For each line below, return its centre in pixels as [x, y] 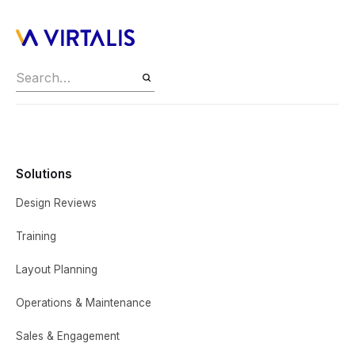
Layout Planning [57, 269]
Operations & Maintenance [84, 302]
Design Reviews [56, 202]
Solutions [44, 174]
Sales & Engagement [68, 336]
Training [36, 236]
